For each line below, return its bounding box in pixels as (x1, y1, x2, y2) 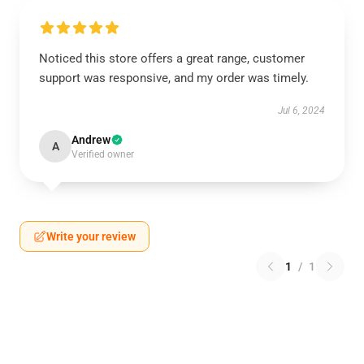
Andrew (71, 133, 110, 146)
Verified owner (71, 149, 134, 160)
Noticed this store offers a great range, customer (39, 51, 305, 66)
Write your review (46, 230, 136, 243)
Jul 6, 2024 (278, 105, 325, 116)
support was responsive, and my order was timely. (39, 71, 309, 85)
